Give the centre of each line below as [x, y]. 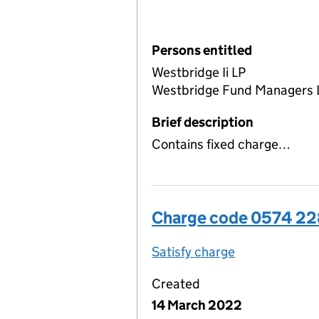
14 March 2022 [197, 305]
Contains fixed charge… [221, 144]
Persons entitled [202, 50]
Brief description [203, 122]
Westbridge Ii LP [199, 72]
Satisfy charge [193, 251]
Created [176, 283]
